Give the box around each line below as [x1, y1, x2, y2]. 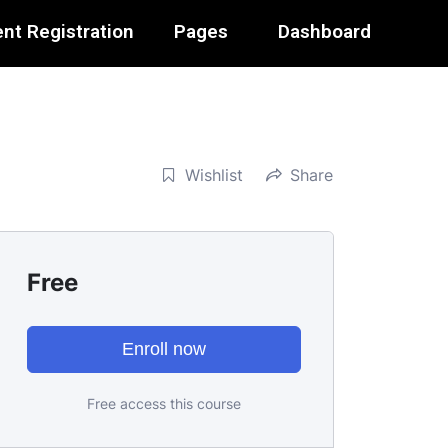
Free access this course [87, 395, 241, 412]
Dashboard [278, 20, 372, 43]
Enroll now [122, 339, 206, 359]
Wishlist [185, 164, 243, 185]
